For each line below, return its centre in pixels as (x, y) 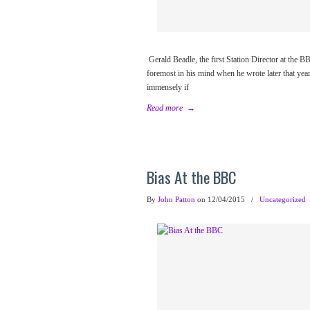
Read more (165, 108)
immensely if (168, 87)
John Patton (176, 199)
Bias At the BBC (191, 177)
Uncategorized (283, 199)
